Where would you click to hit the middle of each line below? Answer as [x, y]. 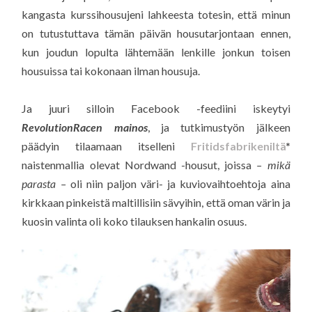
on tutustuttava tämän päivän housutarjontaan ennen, [156, 33]
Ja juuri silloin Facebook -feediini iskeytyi [156, 109]
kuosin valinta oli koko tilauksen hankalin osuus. [134, 221]
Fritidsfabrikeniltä [238, 146]
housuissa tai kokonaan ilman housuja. [111, 71]
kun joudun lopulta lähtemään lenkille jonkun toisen [156, 52]
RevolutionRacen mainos [85, 127]
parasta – [44, 184]
